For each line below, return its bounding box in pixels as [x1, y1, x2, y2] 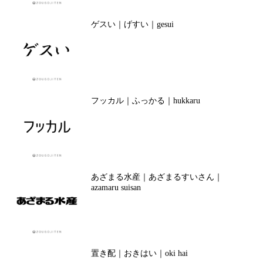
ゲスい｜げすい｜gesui [90, 20, 174, 29]
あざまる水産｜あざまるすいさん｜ [90, 173, 222, 181]
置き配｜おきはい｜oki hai [90, 249, 188, 258]
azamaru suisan [90, 183, 141, 192]
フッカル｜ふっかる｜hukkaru [90, 96, 200, 105]
